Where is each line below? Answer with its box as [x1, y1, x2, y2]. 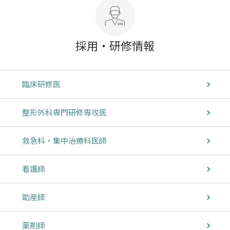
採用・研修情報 [75, 37, 155, 54]
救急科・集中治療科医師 [22, 135, 107, 146]
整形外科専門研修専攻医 [22, 107, 107, 118]
